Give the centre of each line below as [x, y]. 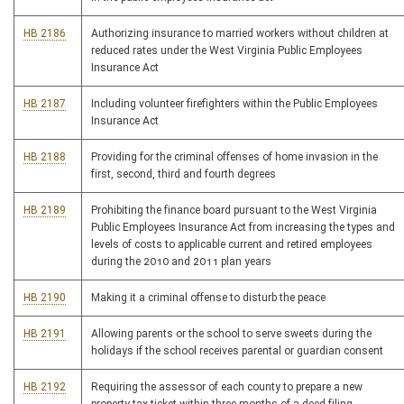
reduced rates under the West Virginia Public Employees [227, 50]
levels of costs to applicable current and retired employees [232, 244]
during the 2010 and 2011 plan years [181, 262]
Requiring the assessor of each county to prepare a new [227, 387]
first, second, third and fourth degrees [184, 174]
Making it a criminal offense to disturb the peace [208, 298]
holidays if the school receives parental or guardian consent [237, 351]
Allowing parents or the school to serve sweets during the [231, 334]
